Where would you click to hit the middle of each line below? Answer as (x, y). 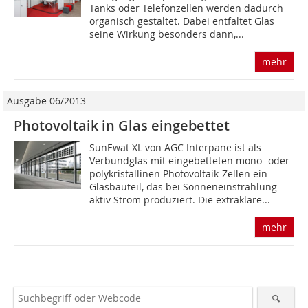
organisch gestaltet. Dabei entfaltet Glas (182, 21)
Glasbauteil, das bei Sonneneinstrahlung (184, 187)
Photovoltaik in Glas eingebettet (122, 126)
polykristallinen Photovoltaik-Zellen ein (179, 174)
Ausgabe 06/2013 (46, 101)
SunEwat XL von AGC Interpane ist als (176, 148)
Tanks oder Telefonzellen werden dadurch (187, 8)
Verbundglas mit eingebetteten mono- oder (190, 161)
